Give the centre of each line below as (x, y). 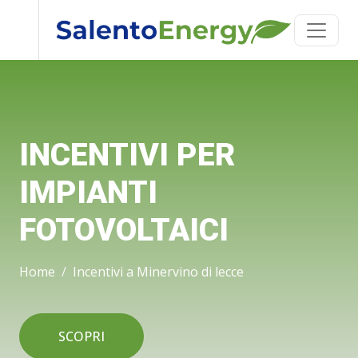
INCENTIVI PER (127, 155)
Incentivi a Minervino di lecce (158, 272)
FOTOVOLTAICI (124, 230)
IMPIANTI (88, 193)
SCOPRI (82, 336)
